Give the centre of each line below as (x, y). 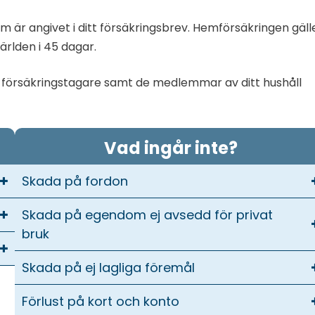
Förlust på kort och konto (101, 301)
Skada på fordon (75, 181)
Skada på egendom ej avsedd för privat (148, 214)
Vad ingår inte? (171, 148)
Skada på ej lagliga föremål (109, 267)
